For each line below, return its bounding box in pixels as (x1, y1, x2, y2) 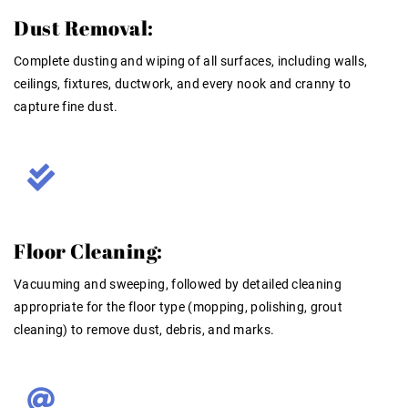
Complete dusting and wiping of (14, 53, 204, 68)
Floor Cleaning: (14, 237, 163, 264)
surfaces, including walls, (217, 53, 368, 68)
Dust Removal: (14, 14, 154, 41)
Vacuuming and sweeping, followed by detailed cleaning (14, 276, 342, 291)
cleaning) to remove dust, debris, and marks (14, 321, 270, 337)
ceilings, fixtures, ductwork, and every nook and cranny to (14, 76, 352, 91)
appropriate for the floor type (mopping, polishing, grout (14, 299, 343, 314)
